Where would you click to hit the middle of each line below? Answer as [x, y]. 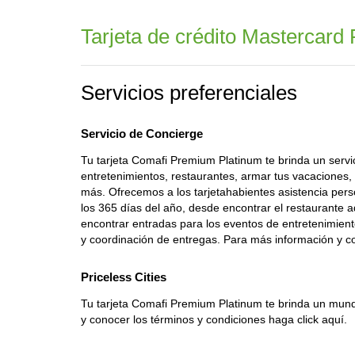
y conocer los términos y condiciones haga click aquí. [214, 319]
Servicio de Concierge [142, 134]
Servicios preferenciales [189, 93]
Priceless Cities [124, 277]
